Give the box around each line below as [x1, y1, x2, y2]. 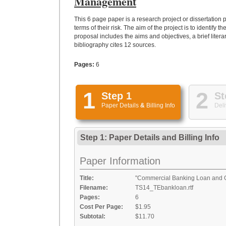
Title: [80, 175, 94, 182]
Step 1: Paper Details [80, 133, 162, 142]
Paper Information [80, 155, 160, 166]
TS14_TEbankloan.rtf [135, 184, 193, 191]
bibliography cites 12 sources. [74, 41, 156, 48]
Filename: [80, 184, 108, 191]
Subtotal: [80, 213, 105, 220]
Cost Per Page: [80, 203, 123, 210]
